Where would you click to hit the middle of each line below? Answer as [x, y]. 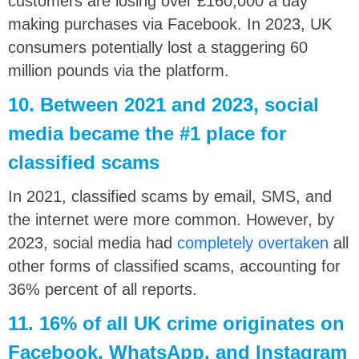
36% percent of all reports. [103, 289]
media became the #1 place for [147, 133]
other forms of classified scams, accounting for [174, 266]
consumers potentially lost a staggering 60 [158, 47]
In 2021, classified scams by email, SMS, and [170, 196]
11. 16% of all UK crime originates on [176, 323]
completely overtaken [253, 242]
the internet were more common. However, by [171, 219]
